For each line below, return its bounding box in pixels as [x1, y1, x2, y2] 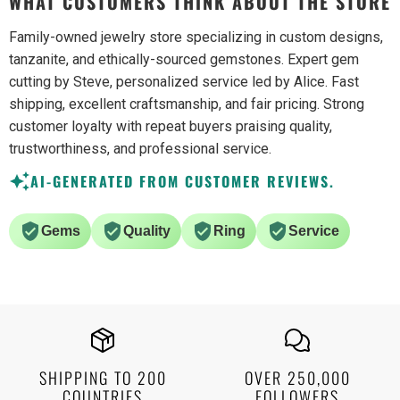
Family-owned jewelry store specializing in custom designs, [9, 29, 383, 46]
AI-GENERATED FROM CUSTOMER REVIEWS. [30, 171, 335, 193]
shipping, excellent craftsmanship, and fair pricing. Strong [9, 96, 364, 113]
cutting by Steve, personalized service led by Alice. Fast [9, 73, 359, 91]
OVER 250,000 [244, 365, 351, 389]
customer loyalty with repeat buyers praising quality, [9, 118, 332, 136]
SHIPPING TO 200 [38, 365, 167, 389]
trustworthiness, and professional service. [9, 140, 271, 158]
